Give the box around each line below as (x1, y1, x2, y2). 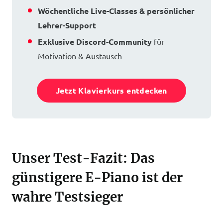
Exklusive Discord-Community (38, 36, 152, 47)
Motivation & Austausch (38, 51, 122, 61)
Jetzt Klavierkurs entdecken (56, 85, 167, 96)
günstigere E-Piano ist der (12, 169, 183, 186)
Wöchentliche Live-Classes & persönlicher (38, 5, 195, 16)
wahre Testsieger (12, 189, 123, 205)
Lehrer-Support (38, 20, 96, 30)
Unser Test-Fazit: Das (12, 150, 155, 166)
